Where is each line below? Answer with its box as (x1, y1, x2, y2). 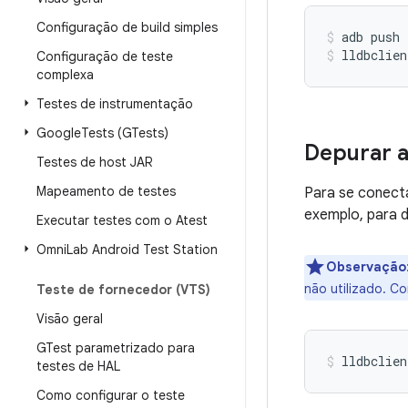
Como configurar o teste (36, 387, 185, 403)
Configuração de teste (36, 48, 173, 65)
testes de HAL (36, 358, 120, 374)
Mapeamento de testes (36, 183, 176, 199)
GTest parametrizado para (36, 340, 195, 356)
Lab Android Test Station (66, 241, 218, 258)
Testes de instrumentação (36, 96, 193, 112)
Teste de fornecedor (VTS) (36, 281, 210, 298)
